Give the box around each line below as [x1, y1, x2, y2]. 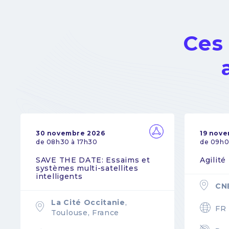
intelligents [36, 172, 83, 181]
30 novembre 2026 [36, 129, 105, 138]
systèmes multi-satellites [36, 164, 139, 173]
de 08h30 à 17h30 [36, 138, 98, 146]
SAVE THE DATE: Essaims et [36, 155, 150, 165]
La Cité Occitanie [51, 197, 125, 207]
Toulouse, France [51, 208, 120, 217]
